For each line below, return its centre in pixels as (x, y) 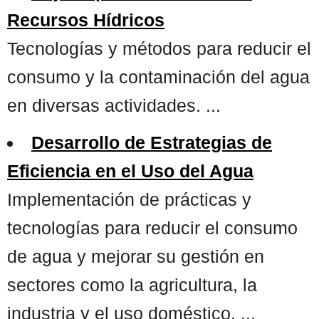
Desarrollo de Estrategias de (152, 142)
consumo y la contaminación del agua (158, 77)
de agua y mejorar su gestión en (136, 256)
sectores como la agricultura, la (132, 284)
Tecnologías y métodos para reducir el (159, 48)
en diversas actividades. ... (114, 105)
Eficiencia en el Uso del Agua (130, 171)
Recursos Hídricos (86, 20)
